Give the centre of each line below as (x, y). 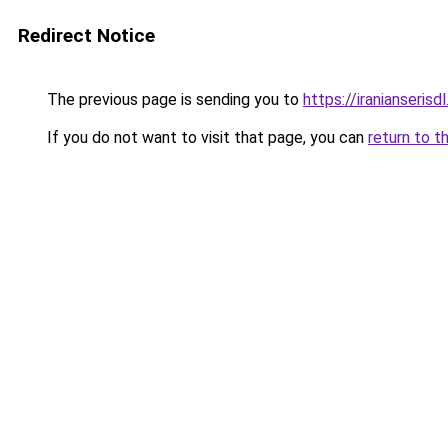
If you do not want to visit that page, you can (205, 137)
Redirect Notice (86, 35)
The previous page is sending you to (173, 99)
